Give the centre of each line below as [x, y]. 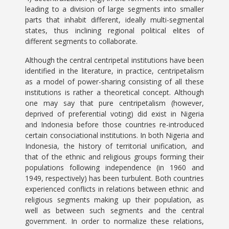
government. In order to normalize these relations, [114, 221]
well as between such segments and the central [114, 210]
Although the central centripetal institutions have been [114, 60]
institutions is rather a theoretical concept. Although [114, 92]
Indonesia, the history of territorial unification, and [114, 146]
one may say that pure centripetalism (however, [114, 103]
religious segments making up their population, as [114, 200]
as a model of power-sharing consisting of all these [114, 82]
